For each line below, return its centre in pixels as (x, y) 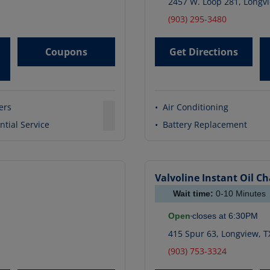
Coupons (66, 52)
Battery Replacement (205, 125)
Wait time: (194, 194)
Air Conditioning (196, 107)
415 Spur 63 (192, 234)
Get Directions (204, 52)
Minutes (250, 194)
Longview (239, 234)
